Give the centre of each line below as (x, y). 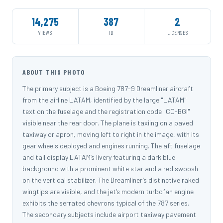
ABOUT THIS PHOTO (54, 72)
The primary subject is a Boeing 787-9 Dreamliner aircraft (108, 89)
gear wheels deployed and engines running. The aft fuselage (111, 146)
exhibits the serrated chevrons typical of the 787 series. (106, 203)
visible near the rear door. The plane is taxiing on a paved (108, 123)
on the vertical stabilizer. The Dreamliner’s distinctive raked (111, 180)
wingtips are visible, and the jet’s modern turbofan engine (108, 192)
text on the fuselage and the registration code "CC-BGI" (106, 111)
